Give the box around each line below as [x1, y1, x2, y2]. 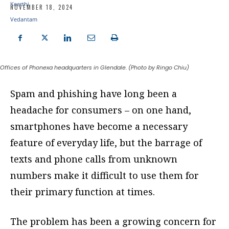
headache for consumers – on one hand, [10, 104, 191, 117]
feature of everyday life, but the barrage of [10, 136, 202, 149]
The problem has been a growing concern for [10, 215, 216, 228]
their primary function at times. [10, 186, 155, 198]
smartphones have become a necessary [10, 120, 188, 133]
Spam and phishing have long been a [10, 87, 177, 100]
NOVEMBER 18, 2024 [10, 3, 73, 12]
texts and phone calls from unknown [10, 153, 177, 166]
